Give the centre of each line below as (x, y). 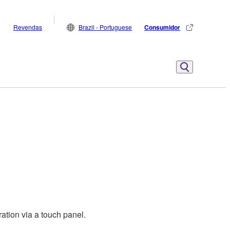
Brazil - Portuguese (105, 27)
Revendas (28, 27)
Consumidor (162, 27)
